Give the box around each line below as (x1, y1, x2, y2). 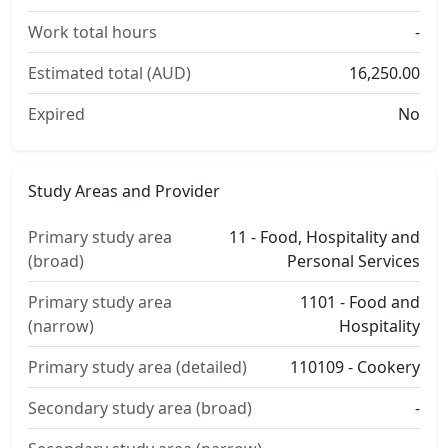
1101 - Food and (300, 291, 420, 313)
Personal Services (287, 250, 420, 272)
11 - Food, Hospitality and (229, 226, 420, 248)
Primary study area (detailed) (28, 356, 247, 378)
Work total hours (28, 21, 157, 43)
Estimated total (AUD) (28, 62, 191, 84)
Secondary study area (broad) (28, 397, 252, 419)
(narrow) (28, 315, 94, 337)
